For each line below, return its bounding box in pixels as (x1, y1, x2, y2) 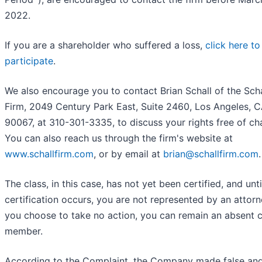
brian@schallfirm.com (163, 148, 258, 160)
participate (5, 55, 53, 67)
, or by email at (94, 148, 163, 160)
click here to (205, 39, 260, 51)
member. (5, 225, 43, 237)
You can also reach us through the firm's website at (5, 132, 233, 144)
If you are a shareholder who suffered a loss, (5, 39, 205, 51)
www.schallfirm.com (5, 148, 94, 160)
